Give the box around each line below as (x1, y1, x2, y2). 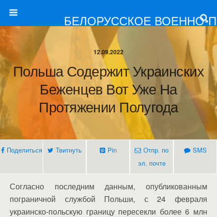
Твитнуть (55, 145, 82, 155)
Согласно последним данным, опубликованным (10, 181, 207, 192)
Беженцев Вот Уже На (40, 78, 177, 98)
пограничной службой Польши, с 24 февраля (10, 193, 207, 204)
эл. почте (138, 158, 166, 168)
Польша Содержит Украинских (13, 61, 204, 80)
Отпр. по (143, 145, 169, 155)
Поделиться (6, 145, 42, 155)
